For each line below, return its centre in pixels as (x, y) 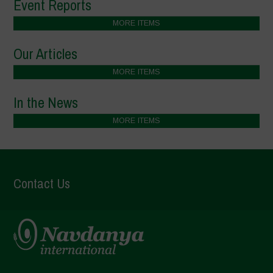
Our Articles (46, 54)
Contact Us (42, 184)
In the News (46, 103)
